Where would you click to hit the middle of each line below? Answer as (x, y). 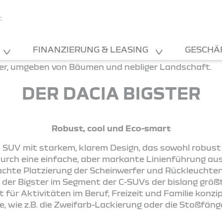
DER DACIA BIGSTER (111, 93)
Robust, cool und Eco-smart (111, 128)
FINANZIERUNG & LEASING (91, 49)
